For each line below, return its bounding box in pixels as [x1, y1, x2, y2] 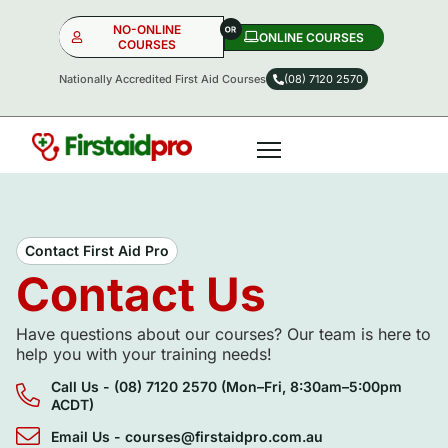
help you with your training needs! [16, 343, 272, 364]
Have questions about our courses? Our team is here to [16, 323, 431, 344]
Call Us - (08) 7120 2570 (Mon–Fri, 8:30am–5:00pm [51, 377, 402, 395]
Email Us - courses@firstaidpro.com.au [51, 427, 323, 445]
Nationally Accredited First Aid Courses [59, 72, 266, 86]
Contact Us [16, 265, 266, 322]
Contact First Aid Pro [25, 241, 169, 259]
